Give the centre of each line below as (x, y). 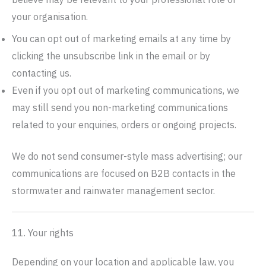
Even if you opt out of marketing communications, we (126, 90)
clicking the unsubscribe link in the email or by (111, 56)
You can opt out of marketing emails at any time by (121, 39)
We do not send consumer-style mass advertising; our (127, 156)
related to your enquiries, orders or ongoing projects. (124, 125)
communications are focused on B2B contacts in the (124, 173)
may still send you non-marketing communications (120, 107)
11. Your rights (43, 233)
